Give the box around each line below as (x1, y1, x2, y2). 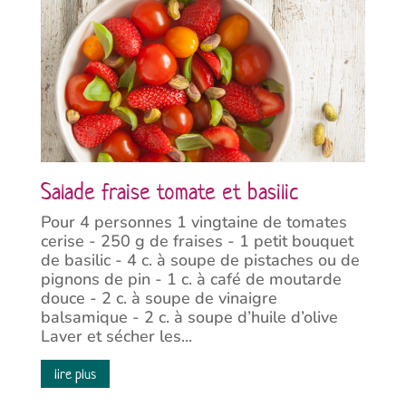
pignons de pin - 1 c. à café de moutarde (40, 268, 342, 290)
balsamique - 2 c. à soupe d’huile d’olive (40, 306, 338, 328)
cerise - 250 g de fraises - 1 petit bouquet (40, 230, 353, 252)
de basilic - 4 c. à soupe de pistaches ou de (40, 249, 360, 271)
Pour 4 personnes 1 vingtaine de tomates (40, 211, 347, 233)
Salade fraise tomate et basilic (40, 178, 298, 207)
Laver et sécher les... (40, 325, 192, 347)
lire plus (53, 364, 96, 383)
